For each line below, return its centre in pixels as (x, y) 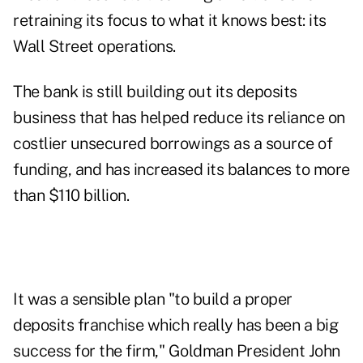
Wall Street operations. (94, 47)
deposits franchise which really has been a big (175, 325)
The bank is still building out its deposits (155, 92)
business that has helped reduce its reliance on (179, 118)
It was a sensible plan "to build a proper (153, 299)
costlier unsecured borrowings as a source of (173, 144)
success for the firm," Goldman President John (177, 351)
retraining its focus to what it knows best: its (170, 21)
